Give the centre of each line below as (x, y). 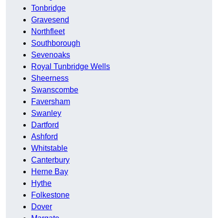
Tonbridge (48, 8)
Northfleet (48, 32)
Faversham (51, 102)
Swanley (46, 113)
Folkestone (50, 195)
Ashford (45, 137)
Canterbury (50, 160)
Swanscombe (55, 90)
